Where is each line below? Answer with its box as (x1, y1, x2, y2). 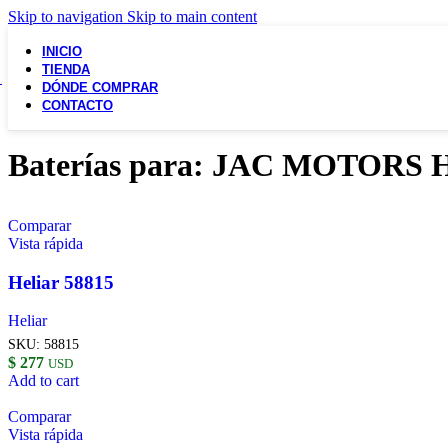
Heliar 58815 (8, 271, 114, 293)
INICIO (42, 44, 82, 59)
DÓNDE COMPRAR (42, 80, 158, 95)
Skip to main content (127, 8, 257, 25)
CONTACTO (42, 98, 113, 113)
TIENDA (42, 62, 90, 77)
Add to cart (8, 371, 79, 389)
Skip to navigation (8, 8, 127, 25)
